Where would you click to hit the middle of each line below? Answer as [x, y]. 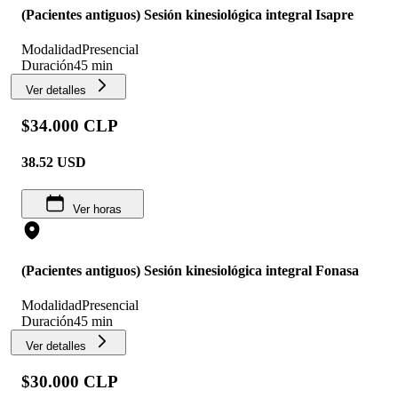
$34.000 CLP [70, 125]
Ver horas [97, 210]
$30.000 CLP [70, 381]
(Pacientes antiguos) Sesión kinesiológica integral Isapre [187, 14]
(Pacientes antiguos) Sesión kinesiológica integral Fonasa [190, 270]
